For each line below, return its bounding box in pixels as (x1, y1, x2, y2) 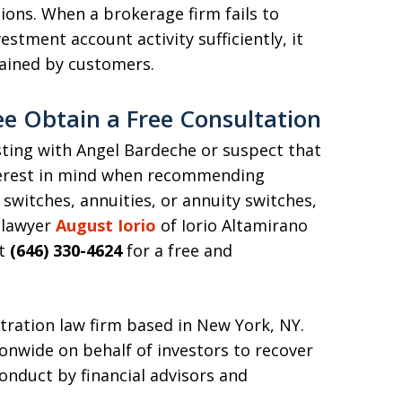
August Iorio (56, 214, 156, 236)
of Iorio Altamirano (156, 214, 308, 236)
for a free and (122, 240, 232, 261)
